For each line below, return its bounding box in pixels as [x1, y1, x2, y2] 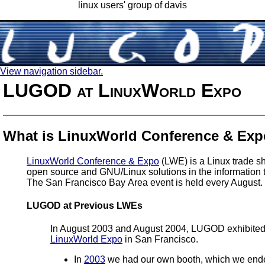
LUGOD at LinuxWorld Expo [3, 80, 241, 102]
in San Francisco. [122, 234, 198, 245]
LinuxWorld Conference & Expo [27, 156, 159, 166]
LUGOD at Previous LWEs [27, 200, 143, 211]
